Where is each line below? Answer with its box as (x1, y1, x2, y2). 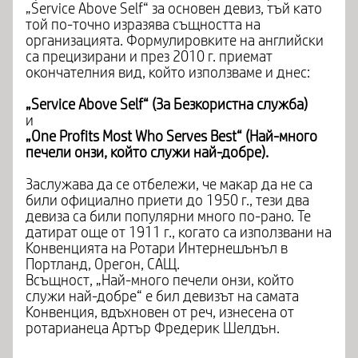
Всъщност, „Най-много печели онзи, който (26, 272, 294, 288)
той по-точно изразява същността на (26, 17, 261, 33)
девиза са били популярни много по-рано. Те (26, 209, 311, 225)
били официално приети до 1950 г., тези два (26, 193, 309, 209)
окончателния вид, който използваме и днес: (26, 65, 310, 81)
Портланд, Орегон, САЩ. (26, 257, 180, 272)
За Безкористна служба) (156, 97, 308, 113)
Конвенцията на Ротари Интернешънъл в (26, 241, 288, 257)
